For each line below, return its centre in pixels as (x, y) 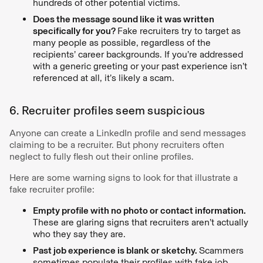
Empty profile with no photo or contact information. (139, 210)
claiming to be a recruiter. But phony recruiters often (117, 144)
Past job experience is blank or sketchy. (116, 250)
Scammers (221, 250)
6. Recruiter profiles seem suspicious (109, 110)
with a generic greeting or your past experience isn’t (140, 66)
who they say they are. (79, 234)
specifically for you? (75, 31)
